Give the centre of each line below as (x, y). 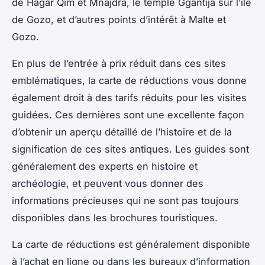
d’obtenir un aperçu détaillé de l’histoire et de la (122, 132)
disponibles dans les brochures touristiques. (115, 217)
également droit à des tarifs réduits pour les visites (129, 97)
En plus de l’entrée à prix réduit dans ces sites (119, 63)
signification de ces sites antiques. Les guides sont (130, 149)
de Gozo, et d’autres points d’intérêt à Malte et (119, 19)
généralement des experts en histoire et (105, 166)
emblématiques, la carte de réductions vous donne (129, 80)
